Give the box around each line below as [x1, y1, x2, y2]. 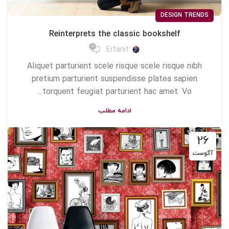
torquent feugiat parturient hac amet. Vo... [42, 86, 192, 98]
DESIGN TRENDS [161, 11, 209, 19]
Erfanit [106, 45, 129, 55]
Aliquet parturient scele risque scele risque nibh [27, 60, 202, 72]
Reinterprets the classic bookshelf [49, 28, 180, 40]
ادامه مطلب [98, 106, 131, 116]
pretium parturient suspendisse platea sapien [32, 73, 197, 85]
